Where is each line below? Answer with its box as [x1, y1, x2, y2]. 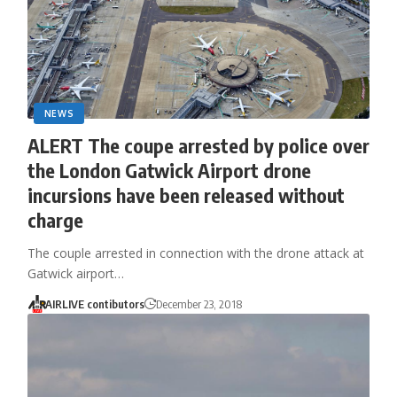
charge [27, 206, 83, 232]
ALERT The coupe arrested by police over [27, 132, 370, 158]
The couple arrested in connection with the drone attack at [27, 244, 364, 261]
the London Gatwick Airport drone [27, 157, 311, 183]
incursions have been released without [27, 182, 345, 207]
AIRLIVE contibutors [45, 296, 145, 311]
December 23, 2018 [156, 296, 243, 311]
